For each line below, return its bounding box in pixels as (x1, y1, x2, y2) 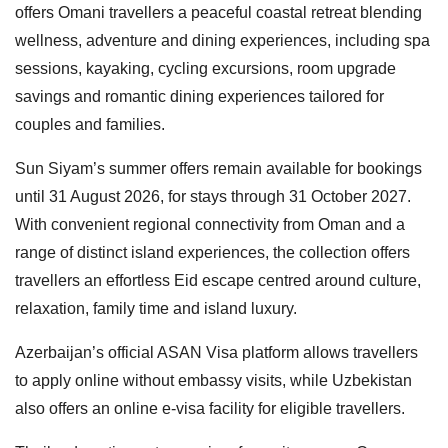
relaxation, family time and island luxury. (15, 299, 297, 317)
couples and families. (15, 115, 165, 133)
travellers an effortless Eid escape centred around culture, (15, 271, 421, 289)
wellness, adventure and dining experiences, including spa (15, 31, 430, 49)
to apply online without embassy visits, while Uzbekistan (15, 371, 412, 389)
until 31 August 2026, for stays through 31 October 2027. (15, 187, 411, 205)
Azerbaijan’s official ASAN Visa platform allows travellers (15, 343, 418, 361)
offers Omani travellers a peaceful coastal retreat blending (15, 3, 422, 21)
